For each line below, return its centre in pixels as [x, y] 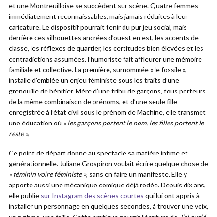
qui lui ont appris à [172, 195]
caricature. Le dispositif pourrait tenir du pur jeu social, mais [98, 27]
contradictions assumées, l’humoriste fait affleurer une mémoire [105, 59]
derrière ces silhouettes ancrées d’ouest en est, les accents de [104, 38]
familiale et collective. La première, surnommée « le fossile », [98, 70]
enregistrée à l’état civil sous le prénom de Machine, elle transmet [107, 112]
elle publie [24, 195]
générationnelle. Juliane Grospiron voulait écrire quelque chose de [108, 163]
